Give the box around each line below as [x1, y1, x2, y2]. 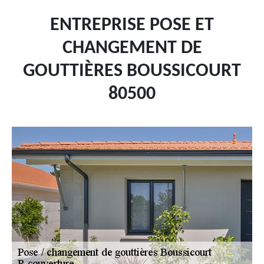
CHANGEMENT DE [62, 39, 202, 58]
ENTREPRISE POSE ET [50, 16, 214, 35]
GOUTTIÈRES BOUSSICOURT [23, 62, 241, 81]
